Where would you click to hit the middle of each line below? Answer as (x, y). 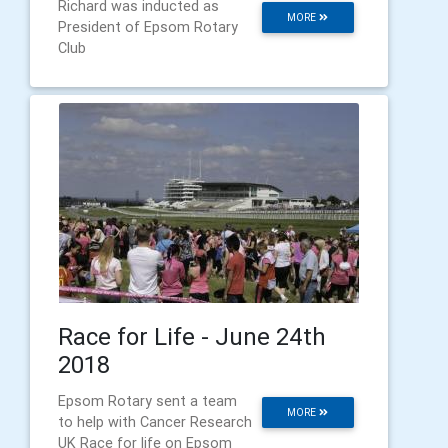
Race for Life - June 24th (192, 336)
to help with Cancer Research (155, 421)
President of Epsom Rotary (148, 26)
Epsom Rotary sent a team (147, 400)
